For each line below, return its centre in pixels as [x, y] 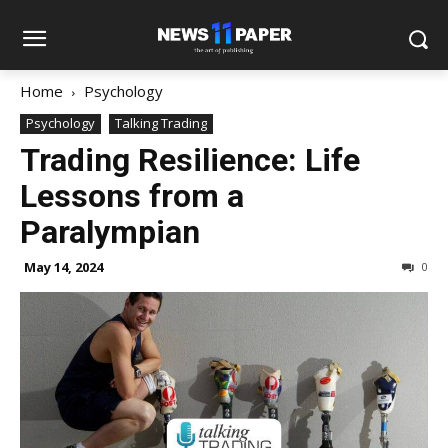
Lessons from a [132, 196]
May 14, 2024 [63, 267]
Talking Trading [161, 123]
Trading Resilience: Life [190, 160]
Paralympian [110, 232]
